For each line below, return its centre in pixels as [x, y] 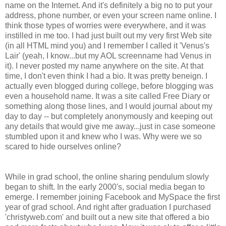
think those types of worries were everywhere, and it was [105, 25]
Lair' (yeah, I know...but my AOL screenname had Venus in [108, 55]
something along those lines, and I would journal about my [109, 106]
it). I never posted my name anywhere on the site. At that [104, 66]
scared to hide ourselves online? [63, 146]
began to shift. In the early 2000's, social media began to [105, 187]
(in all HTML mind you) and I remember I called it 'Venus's [107, 45]
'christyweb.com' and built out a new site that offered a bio [107, 217]
